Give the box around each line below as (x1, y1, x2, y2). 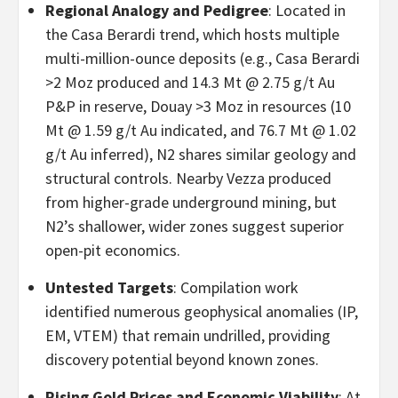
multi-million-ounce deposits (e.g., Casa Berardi (45, 47, 360, 68)
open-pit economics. (45, 239, 180, 260)
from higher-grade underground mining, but (45, 191, 337, 212)
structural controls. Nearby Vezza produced (45, 167, 331, 188)
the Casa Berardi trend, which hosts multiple (45, 23, 339, 44)
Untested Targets (45, 276, 173, 298)
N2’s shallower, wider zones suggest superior (45, 215, 344, 236)
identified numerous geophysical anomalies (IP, (45, 300, 358, 322)
